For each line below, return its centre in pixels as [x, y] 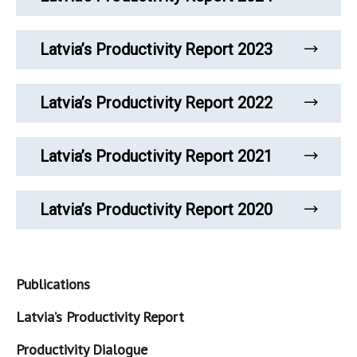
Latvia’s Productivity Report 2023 [156, 49]
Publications [53, 284]
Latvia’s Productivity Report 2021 [156, 156]
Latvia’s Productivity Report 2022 [156, 103]
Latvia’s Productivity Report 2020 [156, 210]
